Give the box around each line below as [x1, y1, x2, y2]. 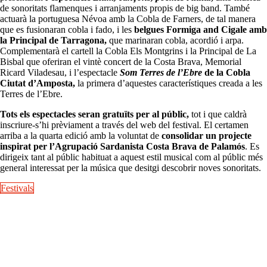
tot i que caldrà [189, 109, 247, 120]
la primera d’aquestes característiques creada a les [75, 78, 262, 89]
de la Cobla [202, 67, 250, 78]
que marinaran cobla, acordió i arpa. [107, 35, 244, 46]
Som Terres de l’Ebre [120, 67, 202, 78]
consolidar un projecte [162, 131, 252, 141]
